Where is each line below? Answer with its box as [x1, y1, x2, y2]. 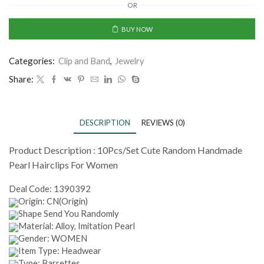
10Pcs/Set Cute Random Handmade [97, 144, 242, 156]
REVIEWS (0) [141, 117, 185, 127]
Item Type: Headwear [18, 245, 101, 256]
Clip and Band [58, 55, 110, 66]
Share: [9, 73, 34, 84]
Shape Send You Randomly [18, 208, 119, 219]
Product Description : [9, 144, 97, 156]
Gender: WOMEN [18, 233, 87, 244]
